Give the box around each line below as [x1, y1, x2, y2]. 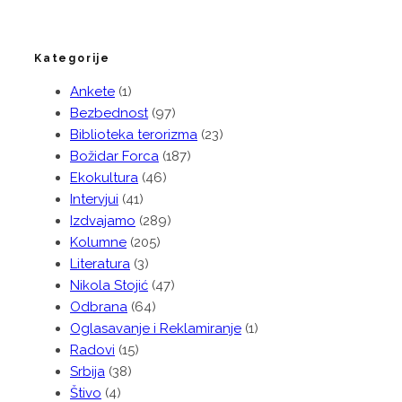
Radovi [70, 342, 115, 359]
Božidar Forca [70, 148, 159, 165]
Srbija [70, 363, 105, 380]
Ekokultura [70, 170, 138, 187]
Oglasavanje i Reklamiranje [70, 320, 241, 337]
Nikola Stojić [70, 277, 148, 294]
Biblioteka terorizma [70, 127, 197, 144]
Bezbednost [70, 105, 148, 122]
